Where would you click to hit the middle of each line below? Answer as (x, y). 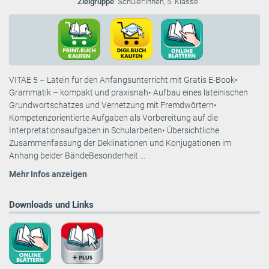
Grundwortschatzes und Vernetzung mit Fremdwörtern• (113, 105)
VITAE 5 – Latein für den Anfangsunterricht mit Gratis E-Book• (123, 80)
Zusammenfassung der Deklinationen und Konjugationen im (120, 143)
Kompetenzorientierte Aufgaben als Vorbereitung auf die (113, 117)
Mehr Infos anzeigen (48, 174)
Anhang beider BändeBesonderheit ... (77, 155)
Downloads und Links (51, 204)
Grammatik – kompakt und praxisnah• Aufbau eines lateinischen (128, 92)
